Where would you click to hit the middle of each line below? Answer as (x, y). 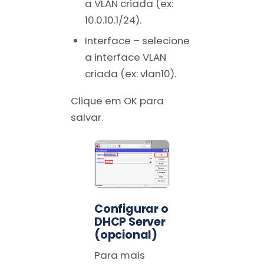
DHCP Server (130, 222)
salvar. (87, 118)
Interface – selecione (137, 40)
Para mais (120, 255)
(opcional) (126, 235)
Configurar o (131, 209)
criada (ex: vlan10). (130, 73)
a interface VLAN (125, 57)
